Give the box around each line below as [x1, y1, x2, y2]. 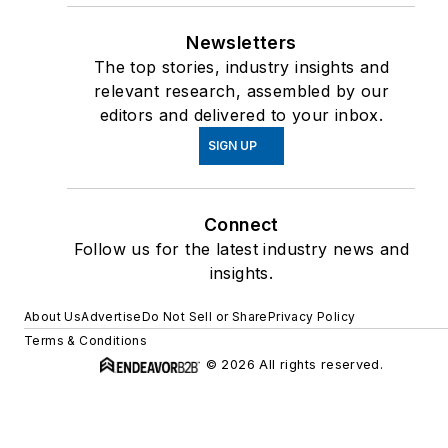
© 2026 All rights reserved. [205, 357, 384, 373]
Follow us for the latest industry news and [73, 239, 410, 260]
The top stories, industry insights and [93, 57, 389, 78]
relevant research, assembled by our [93, 81, 389, 102]
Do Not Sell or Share [141, 309, 268, 325]
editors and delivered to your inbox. [99, 105, 384, 126]
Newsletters [186, 32, 297, 54]
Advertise [81, 309, 142, 325]
